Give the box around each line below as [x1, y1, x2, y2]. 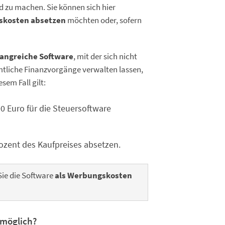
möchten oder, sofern [66, 15, 142, 26]
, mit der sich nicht [73, 51, 137, 62]
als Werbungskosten [53, 170, 132, 181]
